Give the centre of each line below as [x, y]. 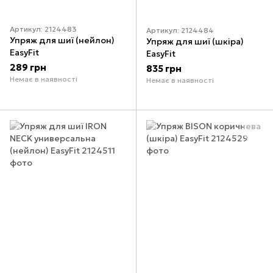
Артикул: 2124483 [43, 29]
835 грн [164, 68]
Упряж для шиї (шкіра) [195, 41]
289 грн [28, 68]
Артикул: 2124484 [180, 30]
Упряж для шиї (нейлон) [62, 41]
